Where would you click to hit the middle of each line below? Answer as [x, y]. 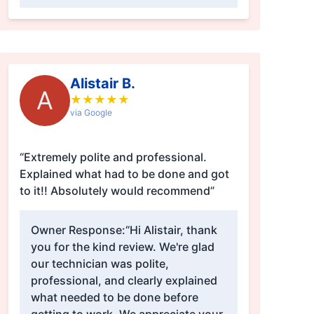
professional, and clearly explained [124, 281]
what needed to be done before [114, 298]
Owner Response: [78, 230]
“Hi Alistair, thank [171, 230]
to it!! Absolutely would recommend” [132, 191]
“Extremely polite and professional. [113, 157]
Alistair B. [102, 84]
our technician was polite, [100, 264]
